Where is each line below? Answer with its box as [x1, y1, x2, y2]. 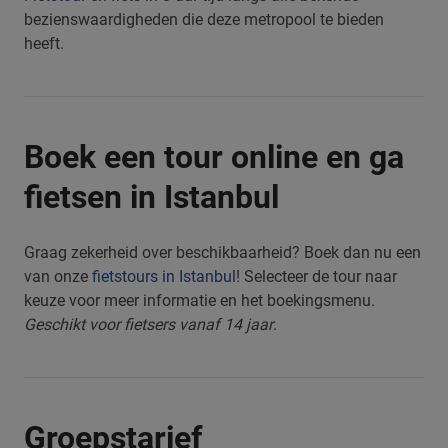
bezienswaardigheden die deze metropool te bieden [24, 10, 384, 29]
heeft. [24, 34, 64, 53]
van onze [24, 267, 92, 286]
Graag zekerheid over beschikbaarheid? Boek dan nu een [24, 243, 421, 262]
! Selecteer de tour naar [236, 267, 397, 286]
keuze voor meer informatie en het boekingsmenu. [24, 291, 375, 310]
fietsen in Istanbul [24, 178, 279, 216]
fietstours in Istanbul [92, 267, 236, 286]
